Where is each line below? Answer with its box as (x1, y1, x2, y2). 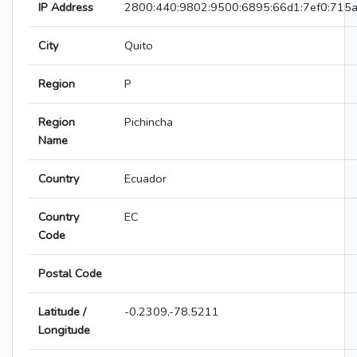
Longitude (38, 322, 90, 339)
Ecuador (124, 171, 167, 187)
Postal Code (38, 265, 102, 282)
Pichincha (124, 114, 173, 131)
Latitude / (38, 304, 86, 320)
